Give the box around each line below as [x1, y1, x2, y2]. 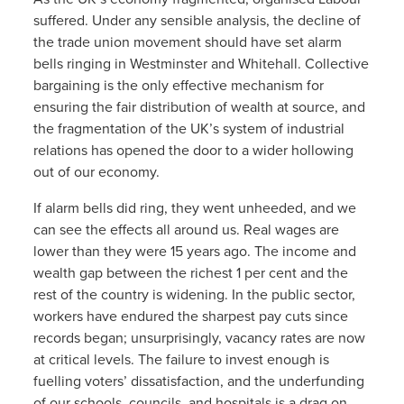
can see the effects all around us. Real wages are [32, 220, 339, 239]
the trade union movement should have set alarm [32, 32, 342, 51]
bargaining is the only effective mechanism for [32, 76, 324, 95]
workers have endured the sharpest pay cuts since [32, 307, 348, 326]
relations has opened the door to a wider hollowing [32, 141, 353, 160]
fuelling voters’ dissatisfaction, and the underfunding [32, 372, 364, 390]
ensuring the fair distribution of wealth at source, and [32, 97, 365, 116]
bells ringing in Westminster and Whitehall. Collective [32, 54, 369, 73]
